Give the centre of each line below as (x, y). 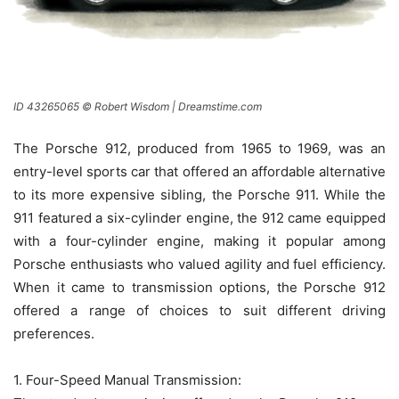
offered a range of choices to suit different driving (199, 311)
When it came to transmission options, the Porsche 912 (199, 288)
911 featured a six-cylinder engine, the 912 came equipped (199, 218)
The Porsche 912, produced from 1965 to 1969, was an (199, 149)
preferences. (54, 334)
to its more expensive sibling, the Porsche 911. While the (199, 195)
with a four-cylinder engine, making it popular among (199, 241)
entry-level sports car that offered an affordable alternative (199, 172)
